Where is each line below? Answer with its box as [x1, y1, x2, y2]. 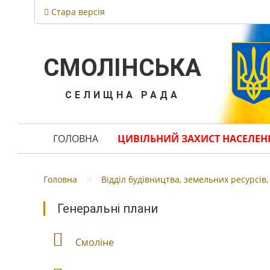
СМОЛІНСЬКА [43, 53, 201, 82]
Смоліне [75, 236, 114, 249]
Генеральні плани [57, 201, 158, 216]
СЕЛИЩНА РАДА [64, 89, 180, 101]
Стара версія [49, 6, 105, 17]
